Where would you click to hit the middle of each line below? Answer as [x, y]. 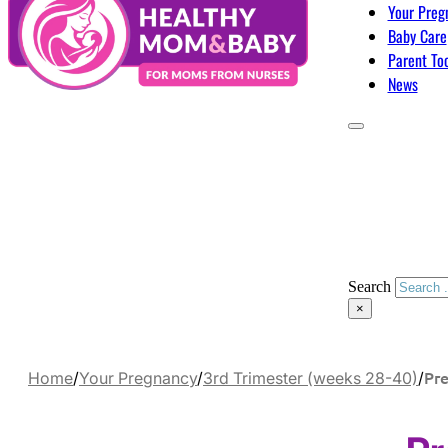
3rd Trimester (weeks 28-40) [310, 377]
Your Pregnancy [138, 377]
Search [369, 286]
